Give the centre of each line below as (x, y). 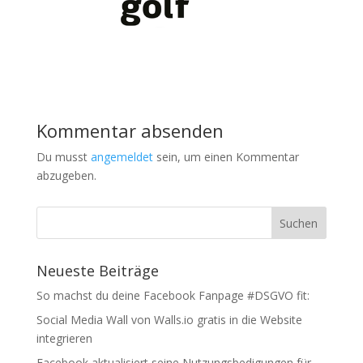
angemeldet (122, 157)
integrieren (64, 339)
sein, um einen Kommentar (226, 157)
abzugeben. (66, 176)
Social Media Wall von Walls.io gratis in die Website (169, 320)
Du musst (63, 157)
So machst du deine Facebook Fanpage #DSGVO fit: (173, 296)
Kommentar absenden (130, 131)
